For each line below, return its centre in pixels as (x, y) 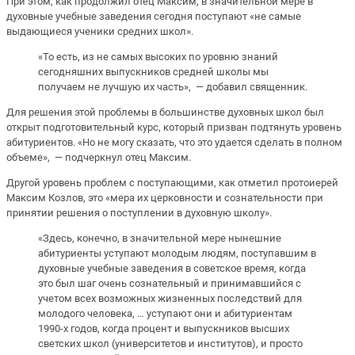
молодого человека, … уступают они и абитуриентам (165, 314)
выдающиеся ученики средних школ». (100, 31)
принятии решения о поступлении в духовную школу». (139, 213)
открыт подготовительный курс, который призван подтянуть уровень (174, 128)
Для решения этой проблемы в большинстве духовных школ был (165, 113)
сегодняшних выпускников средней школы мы (153, 71)
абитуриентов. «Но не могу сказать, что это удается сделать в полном (174, 143)
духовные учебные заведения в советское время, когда (172, 269)
